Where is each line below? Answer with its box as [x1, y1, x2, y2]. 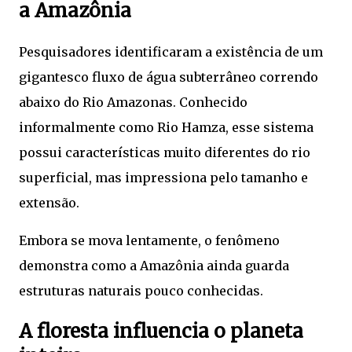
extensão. [19, 195, 79, 211]
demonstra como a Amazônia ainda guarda [19, 258, 289, 274]
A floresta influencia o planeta [19, 319, 303, 344]
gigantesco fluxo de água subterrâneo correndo [19, 69, 318, 86]
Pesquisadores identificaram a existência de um [19, 44, 323, 60]
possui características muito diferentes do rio [19, 145, 310, 161]
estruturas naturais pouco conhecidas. [19, 283, 263, 299]
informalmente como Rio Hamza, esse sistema [19, 119, 313, 136]
